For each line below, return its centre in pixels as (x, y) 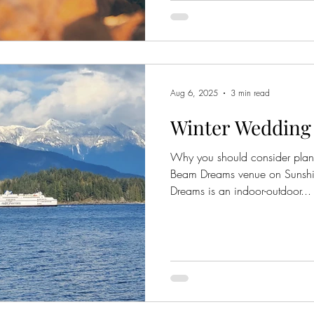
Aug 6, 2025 (194, 93)
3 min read (250, 93)
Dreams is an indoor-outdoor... (241, 190)
